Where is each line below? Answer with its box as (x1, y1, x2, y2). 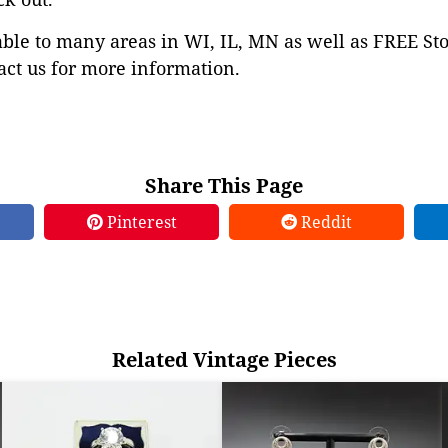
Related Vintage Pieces (111, 346, 337, 373)
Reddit (297, 211, 352, 233)
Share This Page (145, 172, 303, 199)
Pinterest (102, 211, 177, 233)
